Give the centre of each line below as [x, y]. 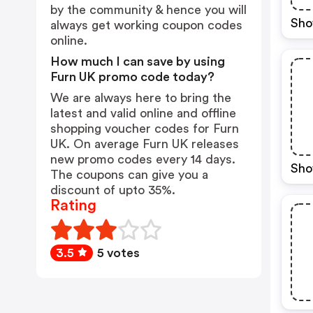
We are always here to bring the [141, 98]
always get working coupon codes [146, 25]
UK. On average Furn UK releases [145, 144]
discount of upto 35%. [113, 190]
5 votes [118, 253]
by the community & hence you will [148, 10]
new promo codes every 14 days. [143, 159]
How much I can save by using [138, 61]
